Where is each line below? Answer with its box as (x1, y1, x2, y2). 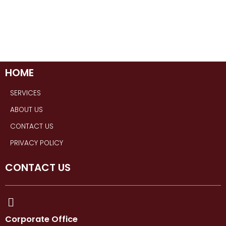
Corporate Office (5, 213, 78, 225)
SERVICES (10, 88, 41, 98)
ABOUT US (10, 104, 43, 115)
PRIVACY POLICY (10, 138, 63, 148)
